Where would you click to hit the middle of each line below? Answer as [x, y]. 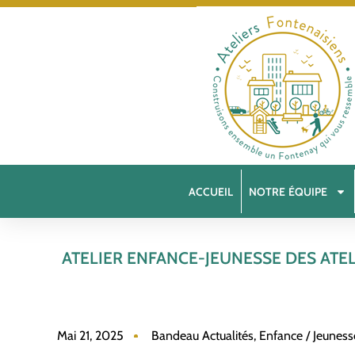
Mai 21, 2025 [90, 336]
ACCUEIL [211, 191]
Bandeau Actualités [202, 336]
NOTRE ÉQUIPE [288, 191]
